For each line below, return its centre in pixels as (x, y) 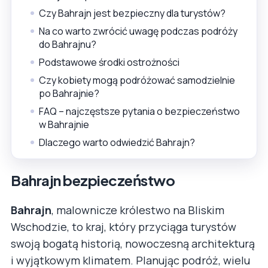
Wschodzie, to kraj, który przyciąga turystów (124, 226)
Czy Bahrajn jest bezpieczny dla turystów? (132, 13)
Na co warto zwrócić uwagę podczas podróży (138, 31)
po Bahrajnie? (69, 93)
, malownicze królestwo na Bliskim (138, 210)
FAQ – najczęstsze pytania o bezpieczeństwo (139, 111)
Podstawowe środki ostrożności (109, 62)
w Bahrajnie (64, 124)
